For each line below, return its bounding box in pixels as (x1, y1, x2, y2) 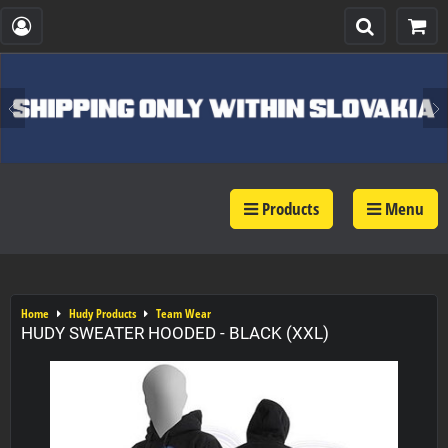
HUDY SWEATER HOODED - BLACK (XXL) (21, 323, 329, 343)
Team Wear (156, 305, 211, 321)
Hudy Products (69, 305, 136, 321)
